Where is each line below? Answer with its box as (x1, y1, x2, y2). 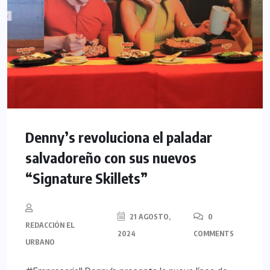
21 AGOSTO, (128, 212, 171, 222)
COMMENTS (193, 229, 234, 239)
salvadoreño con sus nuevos (25, 148, 196, 167)
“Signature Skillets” (25, 169, 148, 187)
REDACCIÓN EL (25, 221, 75, 230)
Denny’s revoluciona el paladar (25, 128, 212, 146)
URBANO (25, 237, 55, 247)
